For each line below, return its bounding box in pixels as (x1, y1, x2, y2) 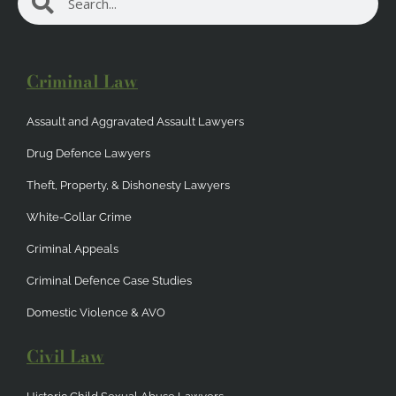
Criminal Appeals (27, 241, 118, 255)
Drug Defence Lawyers (27, 146, 150, 160)
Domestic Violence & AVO (27, 305, 165, 319)
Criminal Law (27, 68, 138, 95)
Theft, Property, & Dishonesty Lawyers (27, 178, 230, 192)
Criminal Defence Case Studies (27, 273, 192, 287)
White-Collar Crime (27, 209, 132, 224)
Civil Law (27, 343, 104, 369)
